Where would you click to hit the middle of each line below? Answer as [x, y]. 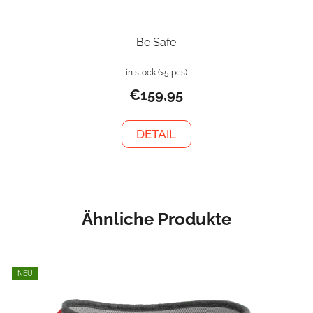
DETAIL [156, 134]
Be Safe [156, 43]
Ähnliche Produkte [156, 219]
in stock [141, 73]
